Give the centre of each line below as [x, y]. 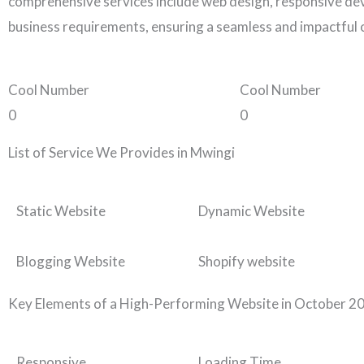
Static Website [61, 211]
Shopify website [247, 262]
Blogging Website [71, 262]
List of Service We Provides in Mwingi [121, 153]
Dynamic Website [251, 211]
